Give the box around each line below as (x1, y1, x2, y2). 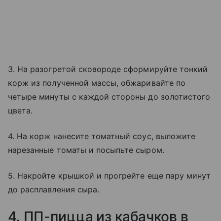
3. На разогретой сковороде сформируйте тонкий (8, 64, 208, 74)
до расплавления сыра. (8, 184, 100, 195)
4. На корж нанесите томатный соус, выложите (8, 131, 196, 142)
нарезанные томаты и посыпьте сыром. (8, 145, 164, 155)
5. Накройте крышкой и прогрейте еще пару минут (8, 171, 211, 181)
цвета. (8, 106, 33, 116)
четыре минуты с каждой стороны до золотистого (8, 92, 211, 102)
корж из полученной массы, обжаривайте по (8, 78, 185, 88)
